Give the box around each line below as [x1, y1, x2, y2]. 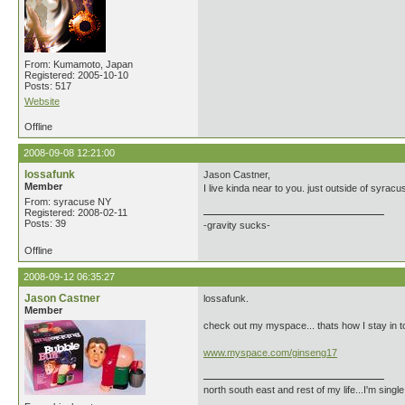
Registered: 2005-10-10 [24, 70, 128, 80]
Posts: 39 [24, 218, 66, 229]
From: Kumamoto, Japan [24, 59, 133, 70]
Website [24, 96, 60, 107]
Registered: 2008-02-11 [24, 207, 127, 218]
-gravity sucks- [203, 220, 270, 231]
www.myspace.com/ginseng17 [203, 347, 337, 358]
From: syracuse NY [24, 196, 111, 207]
